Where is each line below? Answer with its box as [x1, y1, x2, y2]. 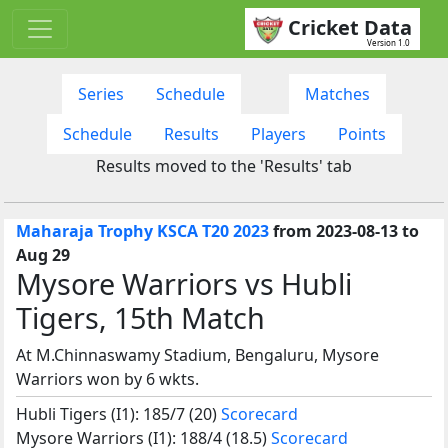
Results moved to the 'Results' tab [96, 154, 352, 177]
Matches [305, 82, 370, 105]
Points [337, 122, 386, 145]
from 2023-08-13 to [269, 219, 419, 242]
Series [78, 82, 124, 105]
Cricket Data [288, 14, 412, 41]
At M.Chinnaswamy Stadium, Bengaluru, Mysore [16, 343, 379, 366]
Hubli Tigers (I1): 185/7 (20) [16, 402, 221, 425]
